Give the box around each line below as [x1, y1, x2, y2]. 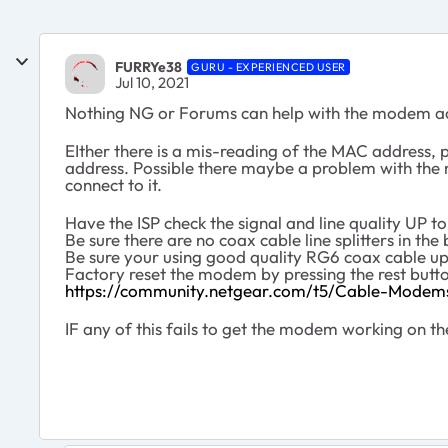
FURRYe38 [115, 57, 182, 76]
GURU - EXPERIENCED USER [191, 59, 346, 74]
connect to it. [65, 174, 166, 195]
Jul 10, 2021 [115, 72, 189, 92]
